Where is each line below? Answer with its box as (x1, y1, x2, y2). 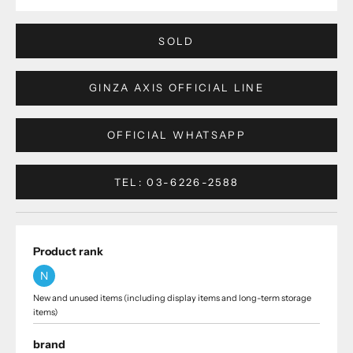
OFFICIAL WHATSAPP (107, 128, 246, 142)
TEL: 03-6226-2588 (113, 175, 240, 188)
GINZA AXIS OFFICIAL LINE (88, 81, 265, 95)
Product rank (33, 244, 103, 259)
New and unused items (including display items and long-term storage (33, 292, 311, 304)
